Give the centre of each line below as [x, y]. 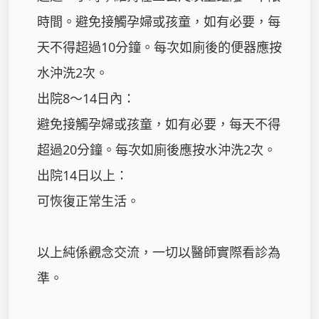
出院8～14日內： [86, 98]
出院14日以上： [83, 175]
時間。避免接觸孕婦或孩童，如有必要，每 [159, 21]
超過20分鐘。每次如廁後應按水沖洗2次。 [157, 150]
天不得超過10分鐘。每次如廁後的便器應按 [159, 47]
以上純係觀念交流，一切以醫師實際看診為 [159, 252]
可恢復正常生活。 [88, 201]
